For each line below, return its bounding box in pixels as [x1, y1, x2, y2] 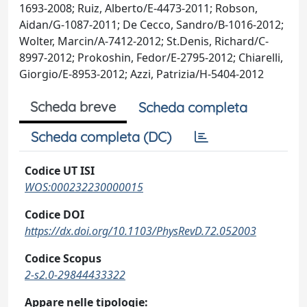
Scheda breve [30, 98, 116, 115]
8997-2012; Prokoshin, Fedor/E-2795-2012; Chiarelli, [19, 50, 283, 65]
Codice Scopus [25, 251, 101, 266]
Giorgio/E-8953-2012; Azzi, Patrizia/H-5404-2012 [19, 66, 264, 82]
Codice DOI [25, 207, 84, 222]
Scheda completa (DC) [31, 128, 171, 145]
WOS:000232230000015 [25, 180, 143, 195]
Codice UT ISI [25, 163, 95, 178]
